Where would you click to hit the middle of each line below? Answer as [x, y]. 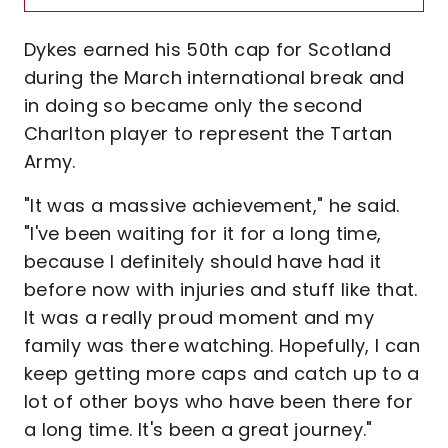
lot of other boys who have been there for [219, 401]
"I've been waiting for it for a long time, [203, 233]
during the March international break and [214, 77]
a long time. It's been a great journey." [198, 429]
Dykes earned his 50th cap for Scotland [208, 49]
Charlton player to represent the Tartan [208, 133]
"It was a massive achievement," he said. [212, 205]
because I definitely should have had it [203, 261]
